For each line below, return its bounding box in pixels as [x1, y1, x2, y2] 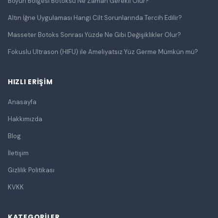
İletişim [8, 149, 29, 158]
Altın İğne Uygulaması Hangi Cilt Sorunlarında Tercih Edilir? [8, 14, 183, 22]
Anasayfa [8, 98, 36, 107]
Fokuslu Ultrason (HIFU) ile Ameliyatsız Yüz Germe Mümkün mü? [8, 48, 198, 56]
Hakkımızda [8, 115, 42, 124]
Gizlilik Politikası [8, 166, 54, 175]
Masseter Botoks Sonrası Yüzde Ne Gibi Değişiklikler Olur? [8, 31, 181, 39]
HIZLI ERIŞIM [8, 77, 53, 87]
